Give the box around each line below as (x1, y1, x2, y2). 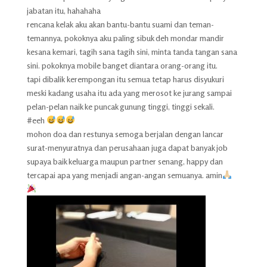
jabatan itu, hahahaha (26, 5, 101, 15)
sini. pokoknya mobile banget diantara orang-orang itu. (26, 60, 218, 70)
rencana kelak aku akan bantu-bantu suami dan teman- (26, 19, 214, 29)
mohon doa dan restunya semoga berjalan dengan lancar (26, 129, 223, 139)
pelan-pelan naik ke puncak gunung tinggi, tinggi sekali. (26, 101, 215, 111)
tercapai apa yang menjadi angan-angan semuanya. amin (26, 170, 222, 180)
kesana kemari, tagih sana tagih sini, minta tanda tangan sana (26, 46, 237, 57)
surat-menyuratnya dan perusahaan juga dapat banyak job (26, 142, 228, 153)
